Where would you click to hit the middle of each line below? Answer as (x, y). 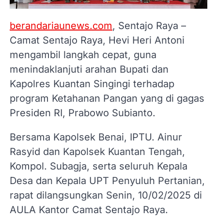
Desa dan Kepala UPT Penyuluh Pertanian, (107, 180)
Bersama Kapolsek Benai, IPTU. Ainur (96, 137)
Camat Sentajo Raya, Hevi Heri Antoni (97, 40)
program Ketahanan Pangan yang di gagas (107, 98)
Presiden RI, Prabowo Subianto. (83, 113)
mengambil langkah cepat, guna (83, 54)
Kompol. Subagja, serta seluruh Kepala (99, 166)
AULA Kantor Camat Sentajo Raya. (89, 209)
